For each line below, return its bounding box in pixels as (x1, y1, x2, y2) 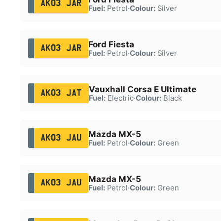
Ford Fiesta (88, 39, 134, 49)
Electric (105, 93, 134, 103)
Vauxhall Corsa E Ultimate (88, 84, 196, 94)
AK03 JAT (40, 89, 82, 97)
